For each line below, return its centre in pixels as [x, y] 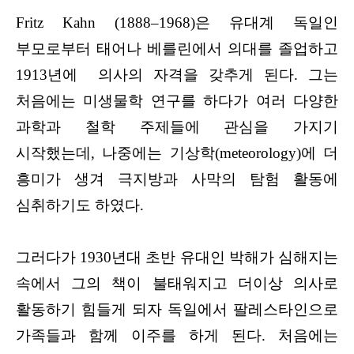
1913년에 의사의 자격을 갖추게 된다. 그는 [177, 74]
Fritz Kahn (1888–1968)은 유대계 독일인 [177, 22]
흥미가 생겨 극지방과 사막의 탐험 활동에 [177, 179]
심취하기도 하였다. [82, 205]
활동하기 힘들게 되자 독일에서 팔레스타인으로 [177, 309]
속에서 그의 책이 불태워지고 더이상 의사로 [177, 283]
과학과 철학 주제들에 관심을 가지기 [177, 126]
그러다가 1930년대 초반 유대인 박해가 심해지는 [177, 257]
